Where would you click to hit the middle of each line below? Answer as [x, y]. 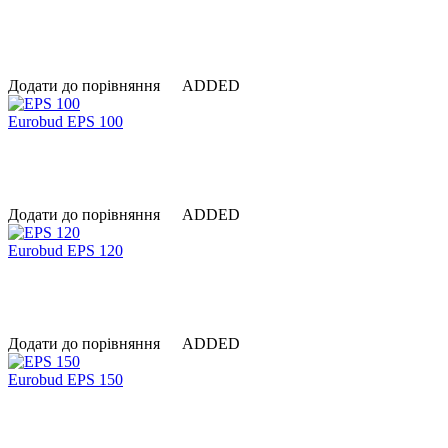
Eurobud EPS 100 [65, 121]
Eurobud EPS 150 [65, 379]
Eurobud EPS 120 [65, 250]
